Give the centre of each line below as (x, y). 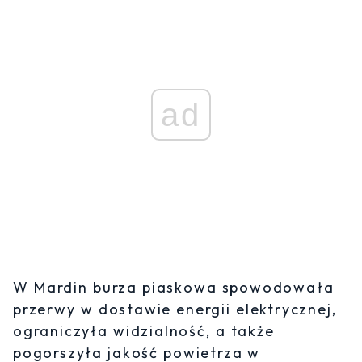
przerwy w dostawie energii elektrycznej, (175, 309)
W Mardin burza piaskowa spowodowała (174, 288)
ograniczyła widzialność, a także (144, 331)
